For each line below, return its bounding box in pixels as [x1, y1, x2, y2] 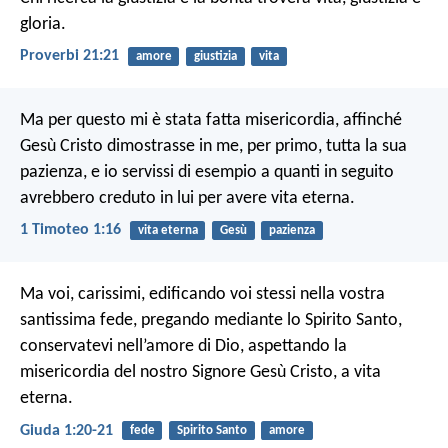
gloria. [20, 14, 66, 34]
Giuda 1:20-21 [20, 422, 113, 439]
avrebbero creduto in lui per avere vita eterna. [20, 189, 355, 209]
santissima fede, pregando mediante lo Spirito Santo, [20, 311, 402, 331]
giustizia [193, 49, 237, 63]
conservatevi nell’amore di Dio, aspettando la [20, 337, 347, 357]
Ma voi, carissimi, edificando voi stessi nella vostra [20, 285, 385, 305]
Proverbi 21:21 [20, 47, 119, 64]
